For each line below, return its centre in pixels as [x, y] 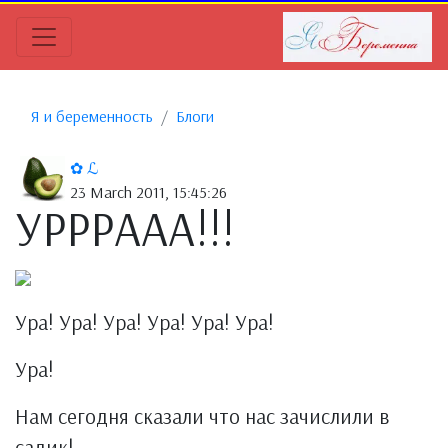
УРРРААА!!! [124, 228]
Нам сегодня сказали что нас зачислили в [202, 416]
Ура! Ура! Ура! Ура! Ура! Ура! [144, 322]
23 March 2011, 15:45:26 [148, 192]
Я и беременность [92, 116]
